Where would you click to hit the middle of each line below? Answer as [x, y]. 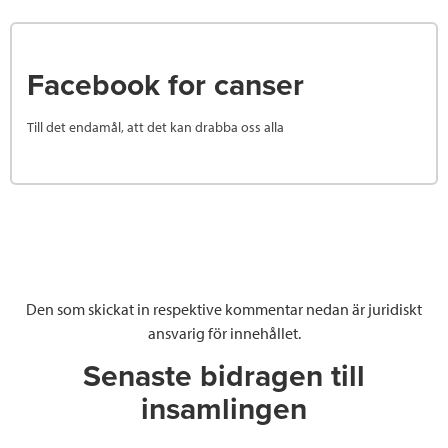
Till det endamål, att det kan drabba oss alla [155, 127]
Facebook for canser [165, 86]
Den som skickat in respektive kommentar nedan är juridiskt [224, 309]
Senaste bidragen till [224, 377]
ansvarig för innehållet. [224, 333]
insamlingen [224, 410]
